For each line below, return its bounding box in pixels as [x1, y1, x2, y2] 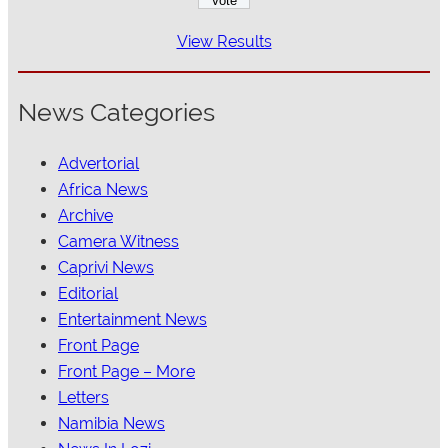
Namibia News [58, 414, 165, 434]
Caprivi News [58, 258, 154, 278]
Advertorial [58, 154, 139, 174]
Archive [58, 206, 113, 226]
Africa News [58, 180, 148, 200]
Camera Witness [58, 232, 179, 252]
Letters [58, 388, 109, 408]
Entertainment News [58, 310, 207, 330]
